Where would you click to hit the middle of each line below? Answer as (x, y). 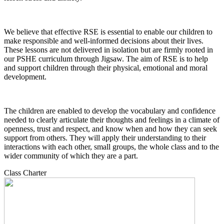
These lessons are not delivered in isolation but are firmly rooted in (108, 49)
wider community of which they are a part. (72, 155)
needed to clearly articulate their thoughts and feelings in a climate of (112, 119)
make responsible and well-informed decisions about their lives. (104, 40)
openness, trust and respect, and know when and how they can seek (110, 128)
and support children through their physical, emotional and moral (106, 67)
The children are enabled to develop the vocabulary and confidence (110, 110)
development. (26, 76)
